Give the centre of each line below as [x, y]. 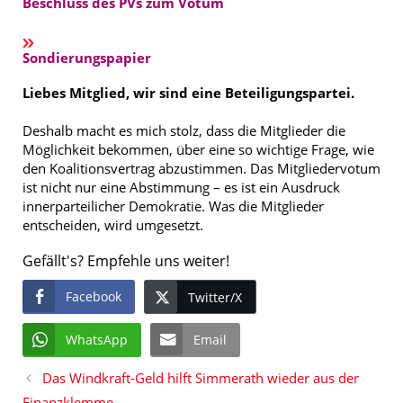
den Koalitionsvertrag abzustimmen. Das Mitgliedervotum [201, 168]
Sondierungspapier [87, 57]
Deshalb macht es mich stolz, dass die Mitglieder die [184, 130]
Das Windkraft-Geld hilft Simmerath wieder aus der [201, 377]
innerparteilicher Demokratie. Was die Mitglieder [173, 206]
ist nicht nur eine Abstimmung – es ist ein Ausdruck [181, 187]
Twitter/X [215, 297]
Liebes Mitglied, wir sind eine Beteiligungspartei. [188, 92]
